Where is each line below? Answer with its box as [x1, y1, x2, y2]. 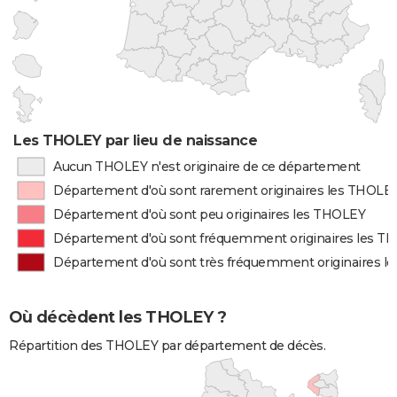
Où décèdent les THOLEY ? [9, 307, 226, 328]
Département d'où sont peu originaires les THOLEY [53, 206, 366, 222]
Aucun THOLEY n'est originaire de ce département [52, 159, 361, 175]
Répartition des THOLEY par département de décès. [9, 338, 325, 354]
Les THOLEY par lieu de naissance [13, 132, 258, 149]
